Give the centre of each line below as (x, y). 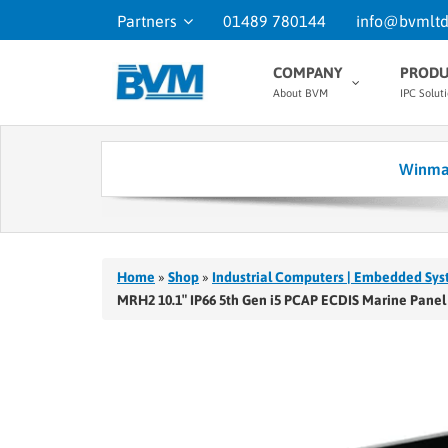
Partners (147, 21)
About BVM (300, 93)
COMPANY (307, 72)
